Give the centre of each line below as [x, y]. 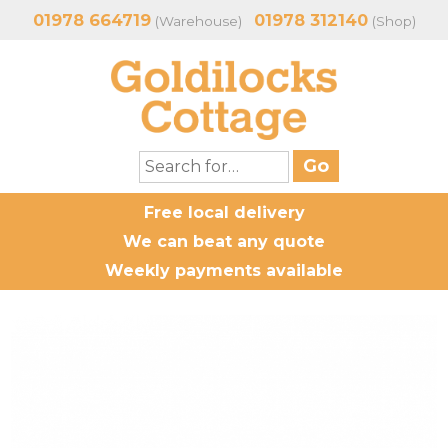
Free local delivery [224, 212]
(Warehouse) [202, 21]
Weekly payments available [224, 270]
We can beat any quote [224, 241]
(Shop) [391, 21]
